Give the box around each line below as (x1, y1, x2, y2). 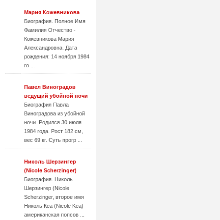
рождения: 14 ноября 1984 (24, 54, 89, 59)
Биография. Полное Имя (24, 18, 85, 24)
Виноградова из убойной (24, 110, 85, 116)
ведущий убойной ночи (24, 93, 88, 99)
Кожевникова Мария (24, 36, 74, 42)
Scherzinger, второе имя (24, 194, 84, 200)
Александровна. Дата (24, 45, 77, 51)
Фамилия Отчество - (24, 27, 76, 33)
